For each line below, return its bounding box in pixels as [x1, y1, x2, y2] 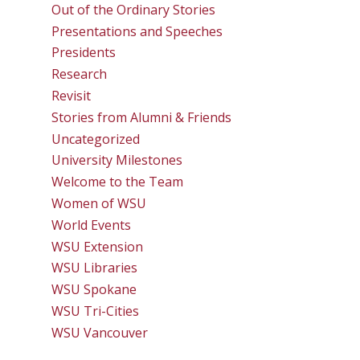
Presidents [51, 43, 116, 62]
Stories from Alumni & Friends [51, 108, 231, 126]
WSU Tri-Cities [51, 301, 139, 320]
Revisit [51, 87, 91, 104]
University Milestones [51, 151, 182, 170]
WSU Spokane [51, 280, 137, 299]
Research [51, 65, 107, 84]
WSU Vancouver [51, 323, 148, 342]
